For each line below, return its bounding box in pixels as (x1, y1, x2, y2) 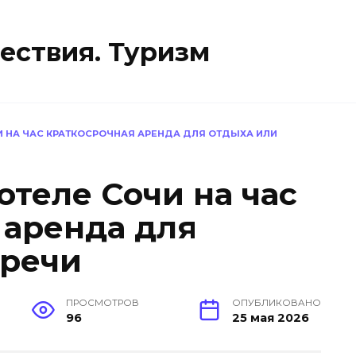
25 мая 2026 (232, 311, 309, 326)
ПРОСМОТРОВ (66, 297, 140, 309)
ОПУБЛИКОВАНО (232, 297, 321, 309)
